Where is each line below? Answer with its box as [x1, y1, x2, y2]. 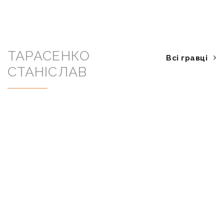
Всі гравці [166, 53, 208, 62]
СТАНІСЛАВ [7, 64, 87, 79]
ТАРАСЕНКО [7, 48, 90, 63]
